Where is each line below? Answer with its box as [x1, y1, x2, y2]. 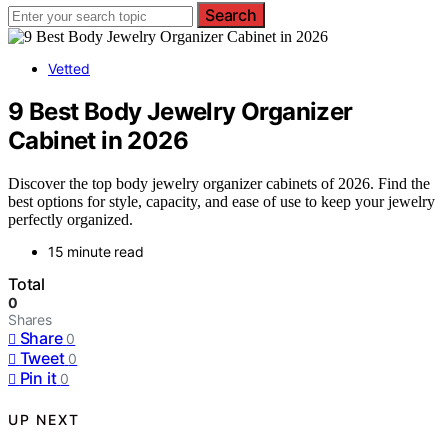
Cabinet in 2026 [8, 125, 188, 155]
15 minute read [48, 242, 144, 260]
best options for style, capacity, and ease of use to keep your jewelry [8, 192, 435, 210]
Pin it [19, 367, 57, 388]
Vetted [48, 60, 90, 77]
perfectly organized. [8, 210, 133, 228]
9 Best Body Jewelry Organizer [8, 96, 353, 126]
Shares [8, 310, 52, 328]
